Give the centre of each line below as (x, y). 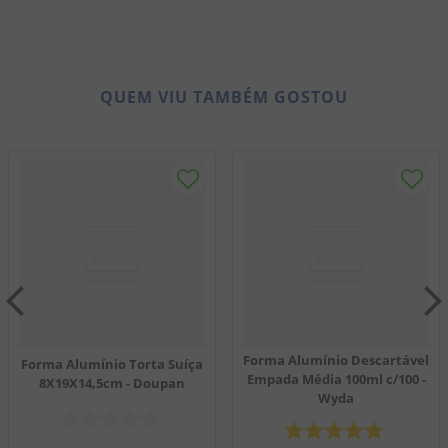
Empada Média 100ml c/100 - (336, 379)
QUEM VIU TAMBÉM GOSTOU (224, 97)
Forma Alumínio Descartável (336, 360)
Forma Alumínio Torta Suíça (112, 363)
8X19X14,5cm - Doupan (112, 382)
